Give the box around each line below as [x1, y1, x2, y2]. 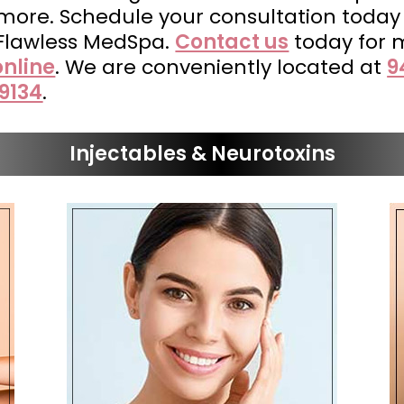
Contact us [175, 28, 289, 56]
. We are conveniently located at [55, 53, 388, 81]
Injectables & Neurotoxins [69, 140, 335, 168]
